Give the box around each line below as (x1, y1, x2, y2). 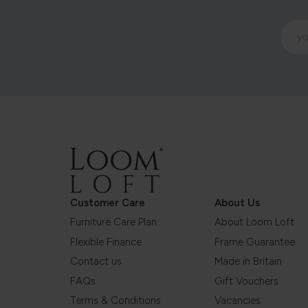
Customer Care (70, 196, 145, 209)
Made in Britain (214, 255, 282, 268)
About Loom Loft (214, 216, 294, 229)
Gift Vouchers (214, 274, 278, 287)
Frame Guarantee (214, 235, 295, 248)
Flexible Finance (70, 235, 142, 248)
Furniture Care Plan (70, 216, 157, 229)
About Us (214, 196, 260, 209)
